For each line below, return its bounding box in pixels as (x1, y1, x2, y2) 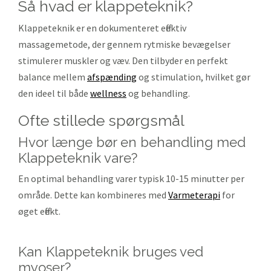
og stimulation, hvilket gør (137, 71, 250, 83)
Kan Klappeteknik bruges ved (18, 244, 203, 260)
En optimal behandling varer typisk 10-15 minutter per (18, 172, 244, 184)
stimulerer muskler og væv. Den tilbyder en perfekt (18, 54, 228, 67)
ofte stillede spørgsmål (30, 111, 184, 129)
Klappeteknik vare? (18, 150, 137, 166)
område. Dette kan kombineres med (18, 189, 168, 201)
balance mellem (18, 71, 87, 83)
